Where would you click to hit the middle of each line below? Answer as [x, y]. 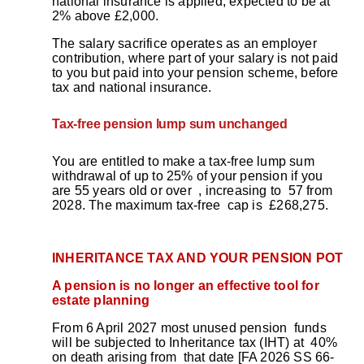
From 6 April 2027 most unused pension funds [189, 327]
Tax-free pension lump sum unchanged [170, 123]
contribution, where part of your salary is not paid [195, 58]
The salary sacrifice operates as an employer [184, 43]
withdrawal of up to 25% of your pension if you [189, 175]
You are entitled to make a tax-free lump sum [183, 161]
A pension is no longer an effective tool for [186, 285]
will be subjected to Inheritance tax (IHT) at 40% [195, 342]
